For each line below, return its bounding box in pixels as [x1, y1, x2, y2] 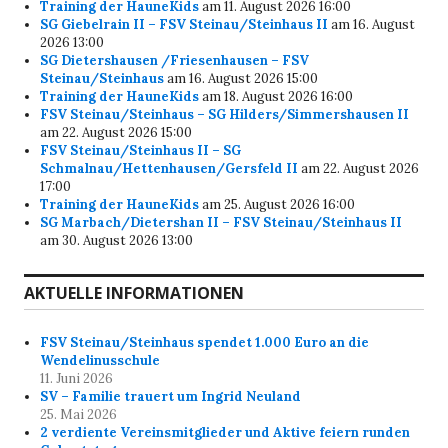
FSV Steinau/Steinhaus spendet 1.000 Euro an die [40, 333, 370, 351]
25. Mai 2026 [40, 405, 118, 423]
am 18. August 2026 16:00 [199, 87, 354, 105]
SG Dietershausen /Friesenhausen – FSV [40, 51, 310, 69]
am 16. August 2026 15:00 [164, 69, 319, 87]
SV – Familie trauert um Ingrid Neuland [40, 387, 302, 405]
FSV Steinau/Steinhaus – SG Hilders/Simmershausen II [40, 105, 410, 123]
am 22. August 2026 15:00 [40, 123, 193, 141]
